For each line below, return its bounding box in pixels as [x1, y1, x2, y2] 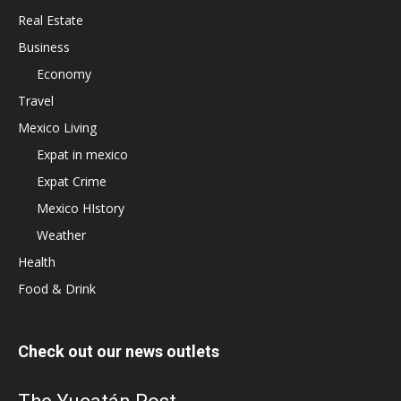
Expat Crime [37, 172, 107, 190]
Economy [37, 64, 91, 82]
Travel [18, 91, 54, 109]
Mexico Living [18, 118, 97, 136]
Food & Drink [18, 279, 96, 297]
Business [18, 38, 70, 55]
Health [18, 252, 55, 270]
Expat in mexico [37, 145, 128, 163]
